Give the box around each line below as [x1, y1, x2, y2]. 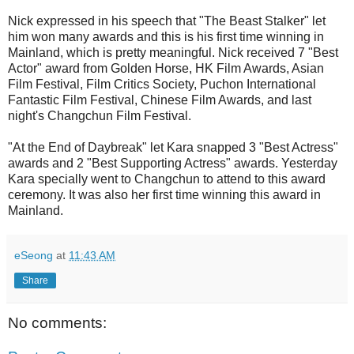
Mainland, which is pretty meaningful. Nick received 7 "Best [8, 45, 338, 59]
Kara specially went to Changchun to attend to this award [8, 171, 326, 186]
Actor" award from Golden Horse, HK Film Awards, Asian [8, 61, 324, 75]
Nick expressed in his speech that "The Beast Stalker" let [8, 13, 326, 28]
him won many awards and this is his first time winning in [8, 29, 324, 43]
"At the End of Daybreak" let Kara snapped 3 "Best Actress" [8, 140, 338, 154]
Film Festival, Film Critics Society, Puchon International [8, 77, 316, 91]
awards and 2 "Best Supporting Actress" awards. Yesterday [8, 156, 337, 170]
